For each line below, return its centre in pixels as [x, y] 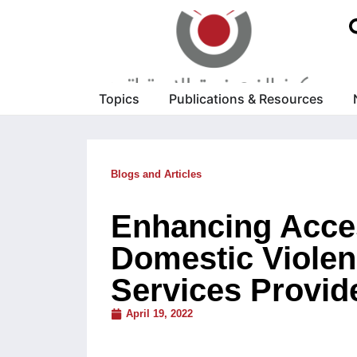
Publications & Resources [246, 99]
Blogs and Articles [157, 175]
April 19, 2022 [160, 314]
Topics [119, 99]
